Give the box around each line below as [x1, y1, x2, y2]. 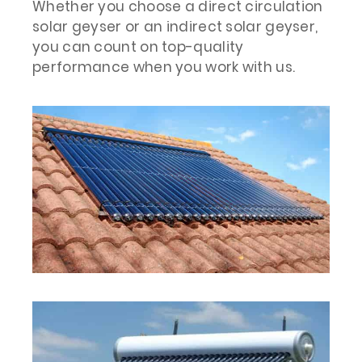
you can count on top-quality [32, 37, 244, 57]
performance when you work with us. [32, 57, 296, 78]
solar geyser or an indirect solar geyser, [32, 17, 318, 37]
